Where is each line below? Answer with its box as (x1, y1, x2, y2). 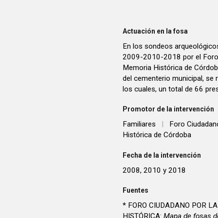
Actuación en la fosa (123, 27, 188, 35)
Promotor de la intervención (123, 105, 214, 113)
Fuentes (123, 186, 148, 195)
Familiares (123, 120, 156, 129)
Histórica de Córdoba (123, 130, 191, 140)
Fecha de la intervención (123, 151, 201, 159)
